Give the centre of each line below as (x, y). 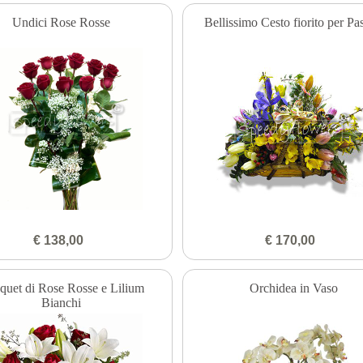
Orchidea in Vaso (293, 288)
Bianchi (62, 303)
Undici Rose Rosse (62, 22)
